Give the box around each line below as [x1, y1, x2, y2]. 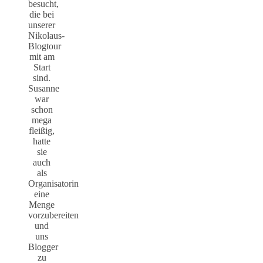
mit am [29, 52, 55, 62]
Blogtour [28, 41, 61, 52]
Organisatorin [28, 178, 79, 189]
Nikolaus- [28, 31, 65, 41]
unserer [28, 20, 55, 31]
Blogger [28, 242, 58, 252]
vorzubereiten [28, 210, 79, 221]
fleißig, [29, 126, 55, 136]
